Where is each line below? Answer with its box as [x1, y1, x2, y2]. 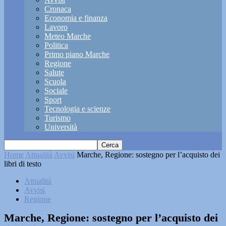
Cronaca [44, 5, 71, 13]
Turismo [44, 114, 71, 122]
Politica [44, 41, 68, 49]
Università [44, 123, 77, 131]
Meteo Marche [44, 32, 91, 40]
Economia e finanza [44, 14, 107, 22]
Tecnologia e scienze [44, 104, 110, 113]
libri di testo [4, 159, 41, 168]
